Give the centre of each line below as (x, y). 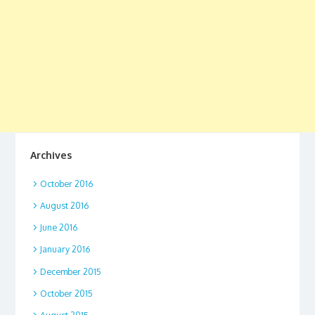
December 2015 (70, 271)
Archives (51, 155)
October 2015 (66, 293)
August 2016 (64, 205)
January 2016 (65, 249)
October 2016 (66, 183)
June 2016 (58, 227)
